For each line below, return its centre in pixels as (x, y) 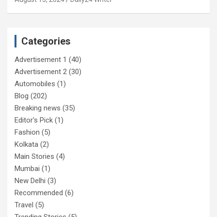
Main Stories (34, 156)
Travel (24, 205)
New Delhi (30, 180)
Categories (46, 41)
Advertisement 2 (41, 71)
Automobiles (35, 84)
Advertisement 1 (41, 59)
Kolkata (26, 144)
